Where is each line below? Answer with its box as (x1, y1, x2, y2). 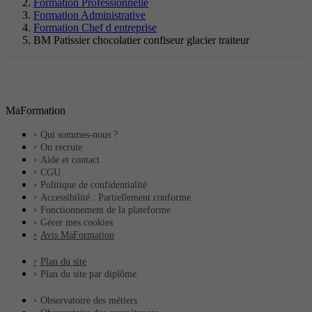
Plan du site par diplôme (40, 268, 136, 279)
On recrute (40, 141, 82, 153)
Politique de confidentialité (40, 179, 147, 190)
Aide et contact (40, 154, 100, 165)
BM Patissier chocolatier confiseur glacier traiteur (33, 33, 249, 46)
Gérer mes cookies (40, 217, 113, 228)
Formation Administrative (33, 8, 146, 21)
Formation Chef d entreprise (33, 21, 157, 33)
